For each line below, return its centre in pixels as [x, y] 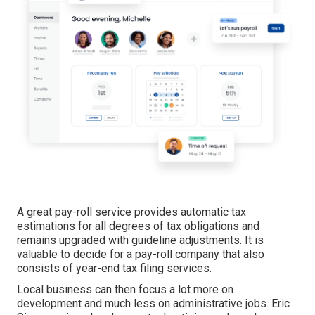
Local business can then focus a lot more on [125, 289]
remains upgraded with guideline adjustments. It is [140, 240]
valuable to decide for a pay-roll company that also [141, 254]
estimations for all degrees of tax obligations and [138, 226]
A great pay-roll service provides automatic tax [131, 212]
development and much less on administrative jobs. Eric [153, 303]
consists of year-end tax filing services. [114, 268]
